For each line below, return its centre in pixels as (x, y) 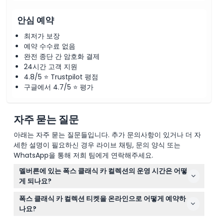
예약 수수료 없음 (50, 46)
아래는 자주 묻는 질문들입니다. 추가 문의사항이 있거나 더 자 (107, 135)
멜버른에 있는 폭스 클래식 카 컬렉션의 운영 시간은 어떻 (103, 171)
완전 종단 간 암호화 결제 (62, 56)
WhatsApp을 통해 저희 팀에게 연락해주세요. (83, 155)
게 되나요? (35, 181)
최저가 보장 (42, 36)
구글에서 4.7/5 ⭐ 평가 (59, 87)
